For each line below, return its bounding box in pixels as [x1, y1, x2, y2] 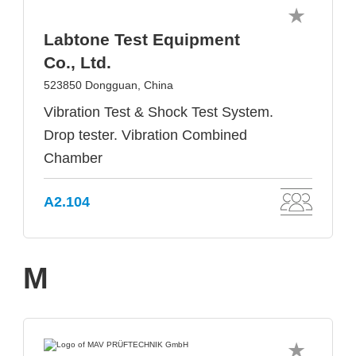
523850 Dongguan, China [44, 79, 173, 91]
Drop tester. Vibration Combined [44, 127, 247, 143]
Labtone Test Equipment [44, 30, 240, 48]
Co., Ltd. [44, 53, 111, 72]
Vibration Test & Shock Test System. [44, 104, 273, 120]
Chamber [44, 150, 103, 166]
